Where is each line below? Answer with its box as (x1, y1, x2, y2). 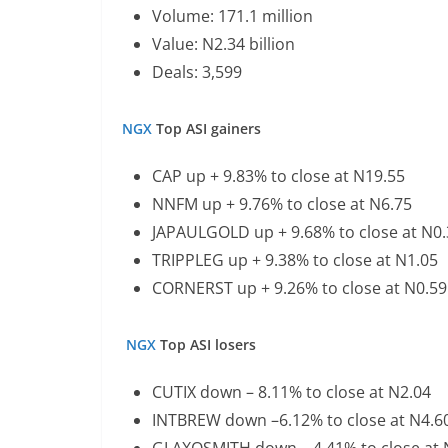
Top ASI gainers (156, 119, 277, 138)
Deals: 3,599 (152, 61, 246, 83)
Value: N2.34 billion (152, 33, 343, 55)
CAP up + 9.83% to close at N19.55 (152, 165, 409, 187)
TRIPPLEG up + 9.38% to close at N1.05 (152, 249, 442, 271)
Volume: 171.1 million (152, 5, 317, 27)
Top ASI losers (160, 335, 268, 354)
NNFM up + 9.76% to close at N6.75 (152, 193, 416, 215)
